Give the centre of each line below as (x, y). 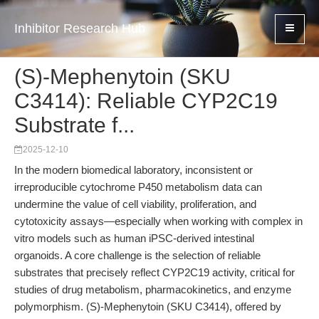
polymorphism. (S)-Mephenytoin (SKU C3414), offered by (148, 307)
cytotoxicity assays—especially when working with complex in (158, 221)
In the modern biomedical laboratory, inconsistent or (134, 170)
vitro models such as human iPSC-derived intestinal (134, 238)
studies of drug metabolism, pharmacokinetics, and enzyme (153, 289)
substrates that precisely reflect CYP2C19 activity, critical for (155, 272)
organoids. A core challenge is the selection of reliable (137, 255)
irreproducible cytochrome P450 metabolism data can (138, 187)
